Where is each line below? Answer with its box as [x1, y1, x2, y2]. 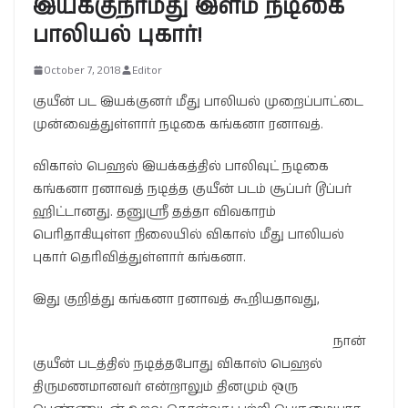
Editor [132, 62, 162, 78]
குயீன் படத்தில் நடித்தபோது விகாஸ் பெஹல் [33, 354, 322, 373]
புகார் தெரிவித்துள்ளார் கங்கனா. [33, 248, 246, 267]
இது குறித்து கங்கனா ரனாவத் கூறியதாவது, [33, 290, 320, 309]
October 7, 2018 [44, 62, 121, 78]
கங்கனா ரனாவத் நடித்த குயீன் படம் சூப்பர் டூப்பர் [33, 179, 352, 199]
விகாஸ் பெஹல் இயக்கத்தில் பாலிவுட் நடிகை [33, 157, 329, 176]
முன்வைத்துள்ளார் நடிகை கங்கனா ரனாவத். [33, 115, 323, 134]
